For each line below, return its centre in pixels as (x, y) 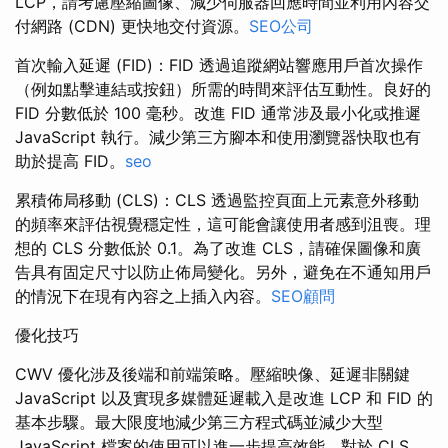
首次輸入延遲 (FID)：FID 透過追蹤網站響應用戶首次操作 (219, 65)
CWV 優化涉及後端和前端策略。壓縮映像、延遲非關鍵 (212, 374)
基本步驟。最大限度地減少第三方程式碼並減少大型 (199, 422)
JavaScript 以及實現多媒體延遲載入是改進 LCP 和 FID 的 (224, 398)
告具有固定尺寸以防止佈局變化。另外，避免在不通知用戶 (223, 272)
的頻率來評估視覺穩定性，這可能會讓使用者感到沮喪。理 (223, 224)
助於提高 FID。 (70, 161)
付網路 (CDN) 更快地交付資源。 (132, 26)
